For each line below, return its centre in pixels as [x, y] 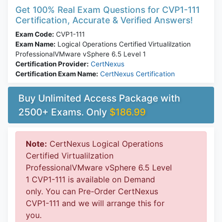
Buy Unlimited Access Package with [99, 98]
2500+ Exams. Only [64, 112]
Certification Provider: [52, 64]
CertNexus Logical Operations [105, 144]
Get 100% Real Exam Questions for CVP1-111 [108, 10]
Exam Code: [35, 34]
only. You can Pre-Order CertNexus [92, 192]
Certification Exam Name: [57, 74]
